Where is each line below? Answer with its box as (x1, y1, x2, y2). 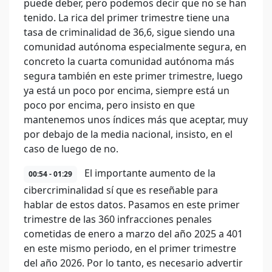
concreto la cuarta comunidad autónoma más (24, 55, 234, 68)
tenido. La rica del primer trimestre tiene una (24, 11, 229, 24)
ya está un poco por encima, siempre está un (24, 84, 229, 97)
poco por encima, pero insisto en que (24, 98, 195, 112)
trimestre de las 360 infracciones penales (24, 212, 212, 226)
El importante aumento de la (82, 166, 216, 180)
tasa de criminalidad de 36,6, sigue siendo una (24, 25, 235, 39)
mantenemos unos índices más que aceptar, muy (24, 113, 248, 126)
